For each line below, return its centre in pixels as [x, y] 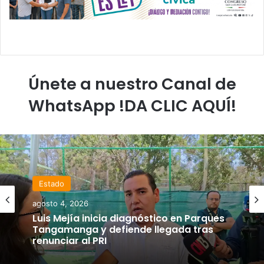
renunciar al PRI [70, 240]
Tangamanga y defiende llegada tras [123, 229]
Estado [52, 184]
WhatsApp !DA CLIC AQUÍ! [132, 106]
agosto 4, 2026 [60, 203]
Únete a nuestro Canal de [132, 84]
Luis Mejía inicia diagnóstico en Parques [128, 218]
